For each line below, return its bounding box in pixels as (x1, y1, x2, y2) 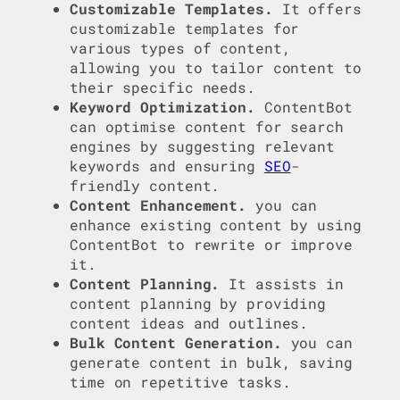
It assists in (220, 274, 344, 294)
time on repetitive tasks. (70, 372, 291, 392)
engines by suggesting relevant (70, 137, 335, 156)
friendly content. (70, 176, 221, 196)
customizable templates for (70, 19, 300, 38)
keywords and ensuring (70, 156, 264, 176)
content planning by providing (70, 294, 327, 313)
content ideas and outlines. (70, 313, 309, 333)
